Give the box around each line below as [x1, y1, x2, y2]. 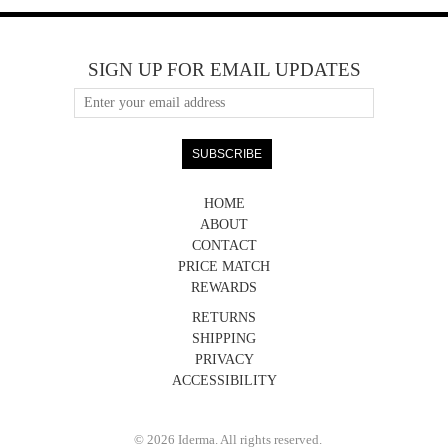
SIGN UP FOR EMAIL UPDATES [87, 59, 361, 80]
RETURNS [192, 309, 256, 325]
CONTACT [191, 237, 257, 253]
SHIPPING [192, 330, 256, 346]
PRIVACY [194, 351, 254, 367]
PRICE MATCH [178, 258, 270, 274]
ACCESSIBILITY [171, 372, 277, 388]
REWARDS [191, 279, 257, 295]
